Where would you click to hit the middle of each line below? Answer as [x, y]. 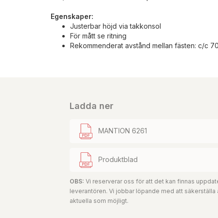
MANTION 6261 [123, 130]
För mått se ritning [98, 36]
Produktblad [118, 159]
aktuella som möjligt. [99, 201]
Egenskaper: [72, 16]
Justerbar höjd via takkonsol [116, 26]
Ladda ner [91, 106]
